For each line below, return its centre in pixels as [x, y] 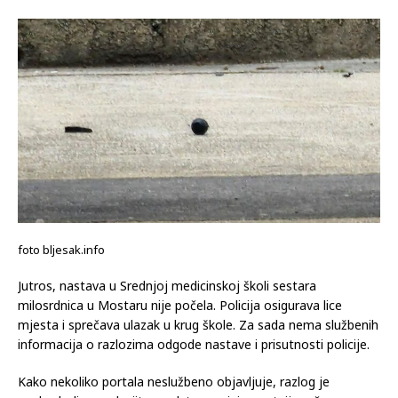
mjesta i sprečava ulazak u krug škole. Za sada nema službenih [198, 324]
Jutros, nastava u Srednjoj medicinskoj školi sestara [167, 285]
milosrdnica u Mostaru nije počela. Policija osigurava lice [180, 305]
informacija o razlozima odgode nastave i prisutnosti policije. [194, 344]
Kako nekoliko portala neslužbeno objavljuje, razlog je [174, 381]
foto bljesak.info [61, 249]
